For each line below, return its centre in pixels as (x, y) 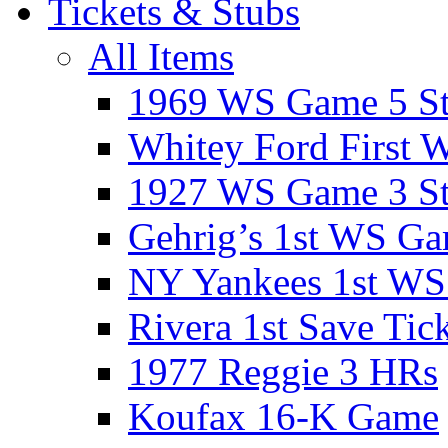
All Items (161, 56)
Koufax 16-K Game (283, 416)
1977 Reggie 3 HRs (283, 371)
